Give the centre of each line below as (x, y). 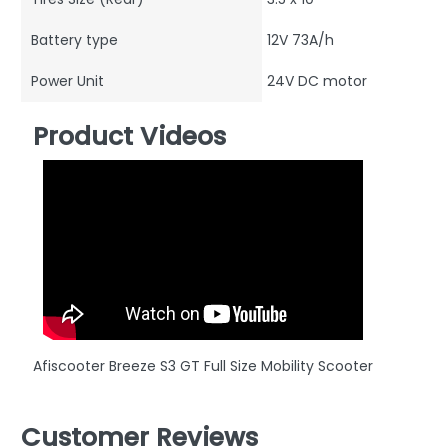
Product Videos (129, 137)
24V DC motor (317, 81)
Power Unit (67, 81)
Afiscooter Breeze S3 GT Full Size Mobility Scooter (203, 366)
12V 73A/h (300, 40)
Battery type (74, 40)
